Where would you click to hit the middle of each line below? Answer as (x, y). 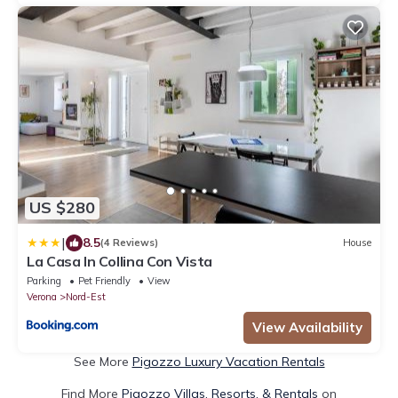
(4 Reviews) (129, 243)
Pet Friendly (104, 280)
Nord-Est (86, 296)
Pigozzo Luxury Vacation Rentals (228, 361)
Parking (44, 280)
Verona (42, 296)
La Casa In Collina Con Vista (120, 261)
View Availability (307, 327)
